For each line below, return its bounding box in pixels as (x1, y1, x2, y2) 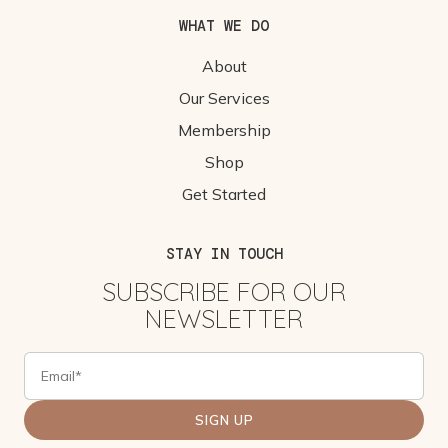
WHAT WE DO (179, 16, 269, 37)
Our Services (178, 88, 270, 109)
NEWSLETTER (145, 303, 303, 335)
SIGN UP (194, 412, 254, 429)
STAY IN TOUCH (165, 244, 283, 265)
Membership (177, 120, 271, 141)
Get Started (182, 184, 266, 205)
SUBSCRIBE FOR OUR (102, 276, 346, 308)
